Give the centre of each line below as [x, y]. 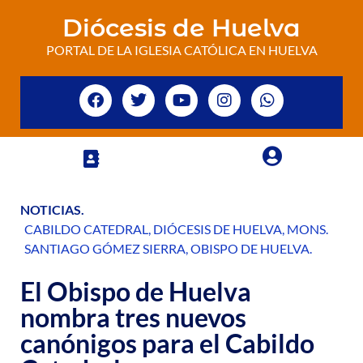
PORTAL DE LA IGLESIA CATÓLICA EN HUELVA [181, 50]
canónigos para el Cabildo [167, 343]
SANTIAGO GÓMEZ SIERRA [105, 248]
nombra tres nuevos [133, 317]
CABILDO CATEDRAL [86, 229]
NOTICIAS [51, 209]
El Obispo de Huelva [136, 291]
